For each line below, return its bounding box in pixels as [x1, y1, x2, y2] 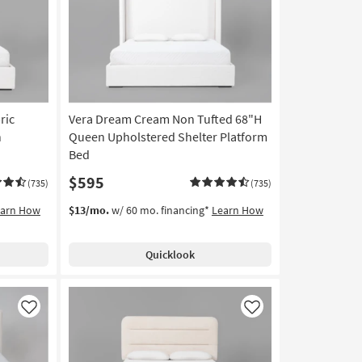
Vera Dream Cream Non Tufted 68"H [68, 111, 262, 128]
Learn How [211, 203, 263, 218]
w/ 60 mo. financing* [108, 203, 212, 218]
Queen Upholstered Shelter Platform [68, 128, 267, 145]
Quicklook [145, 247, 195, 263]
